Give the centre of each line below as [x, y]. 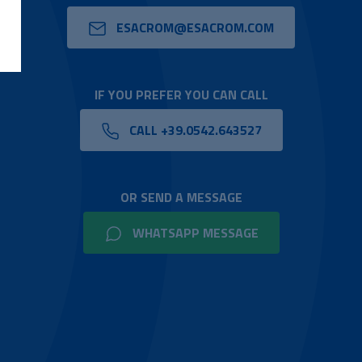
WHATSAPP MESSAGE [194, 233]
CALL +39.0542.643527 [194, 130]
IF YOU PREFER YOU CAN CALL [181, 95]
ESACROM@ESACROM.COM [194, 28]
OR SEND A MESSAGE [181, 198]
